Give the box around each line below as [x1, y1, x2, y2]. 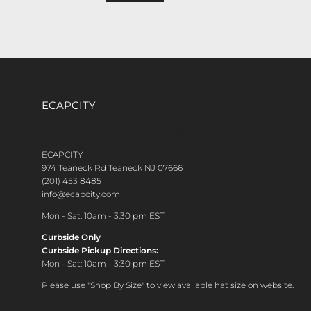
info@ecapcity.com [42, 188, 120, 199]
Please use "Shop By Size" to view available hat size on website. [42, 279, 294, 290]
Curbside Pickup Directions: [42, 244, 158, 255]
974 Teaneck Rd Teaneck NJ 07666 [42, 162, 183, 173]
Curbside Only [42, 231, 101, 242]
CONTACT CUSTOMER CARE [42, 124, 190, 137]
